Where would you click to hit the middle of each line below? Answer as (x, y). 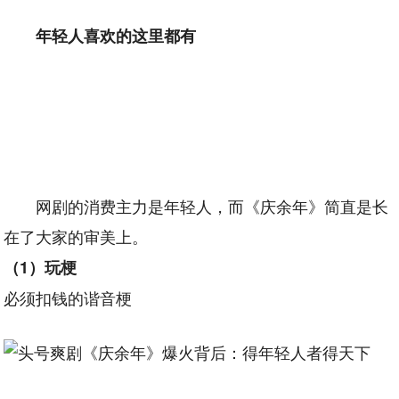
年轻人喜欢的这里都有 (116, 36)
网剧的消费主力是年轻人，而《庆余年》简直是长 (212, 206)
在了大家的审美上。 (76, 236)
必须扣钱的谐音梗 (68, 297)
